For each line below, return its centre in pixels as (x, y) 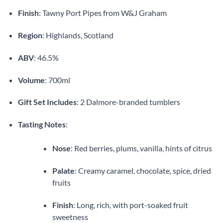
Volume (31, 80)
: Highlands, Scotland (78, 35)
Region (30, 35)
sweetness (70, 217)
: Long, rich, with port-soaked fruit (130, 205)
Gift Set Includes (47, 102)
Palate (63, 170)
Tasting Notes (42, 124)
